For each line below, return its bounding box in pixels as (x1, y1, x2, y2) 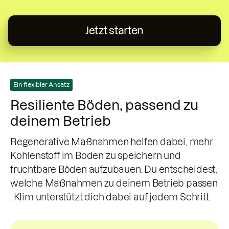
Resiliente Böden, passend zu (10, 98, 198, 112)
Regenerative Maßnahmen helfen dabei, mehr (10, 137, 213, 147)
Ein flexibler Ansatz (13, 81, 70, 88)
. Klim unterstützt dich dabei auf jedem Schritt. (10, 192, 211, 202)
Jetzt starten (85, 25, 144, 36)
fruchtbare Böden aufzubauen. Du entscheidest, (10, 165, 217, 174)
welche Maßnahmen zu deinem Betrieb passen (10, 178, 218, 188)
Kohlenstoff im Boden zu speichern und (10, 151, 181, 161)
